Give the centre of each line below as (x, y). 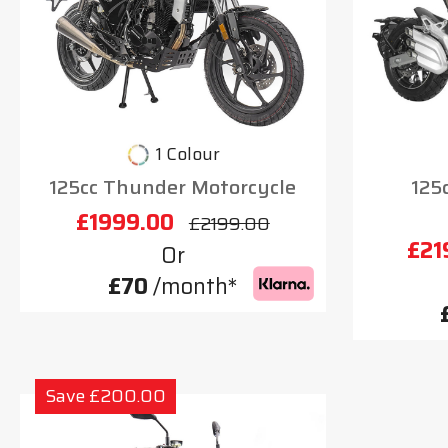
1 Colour (187, 154)
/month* (193, 286)
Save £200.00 (105, 395)
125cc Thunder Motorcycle (173, 186)
